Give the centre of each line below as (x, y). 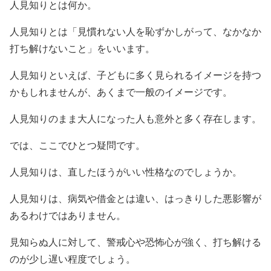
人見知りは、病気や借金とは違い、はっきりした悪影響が (135, 199)
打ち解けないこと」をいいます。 (82, 49)
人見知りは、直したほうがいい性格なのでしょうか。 (126, 172)
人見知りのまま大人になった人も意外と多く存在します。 (135, 119)
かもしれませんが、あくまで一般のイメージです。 (121, 93)
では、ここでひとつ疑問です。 (77, 146)
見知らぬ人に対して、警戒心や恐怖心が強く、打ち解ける (135, 243)
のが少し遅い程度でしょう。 (73, 260)
